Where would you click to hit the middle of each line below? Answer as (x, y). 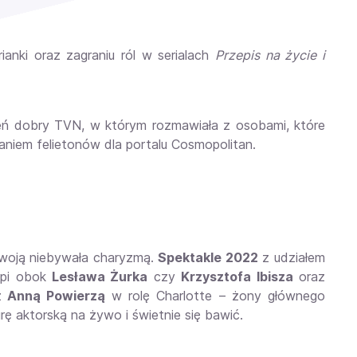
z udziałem (292, 257)
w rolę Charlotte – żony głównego (215, 296)
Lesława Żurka (100, 277)
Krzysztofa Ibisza (237, 277)
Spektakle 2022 (208, 257)
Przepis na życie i (271, 55)
